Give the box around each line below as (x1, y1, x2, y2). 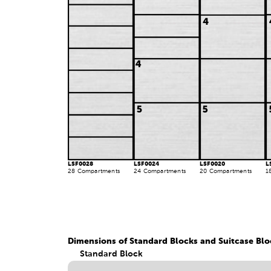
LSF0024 (134, 161, 160, 168)
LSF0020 (200, 161, 226, 168)
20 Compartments (200, 168, 252, 175)
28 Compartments (68, 168, 120, 175)
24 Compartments (134, 168, 186, 175)
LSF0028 (68, 161, 94, 168)
